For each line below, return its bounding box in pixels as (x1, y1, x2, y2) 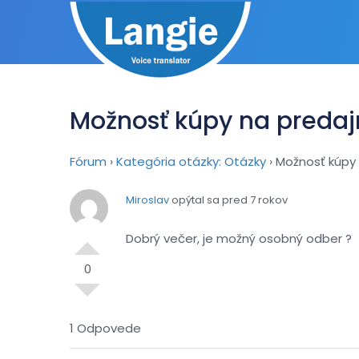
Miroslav (126, 192, 169, 208)
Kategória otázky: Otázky (116, 153, 266, 170)
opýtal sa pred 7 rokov (169, 192, 288, 208)
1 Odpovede (70, 320, 141, 337)
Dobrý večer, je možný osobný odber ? (126, 230, 352, 247)
